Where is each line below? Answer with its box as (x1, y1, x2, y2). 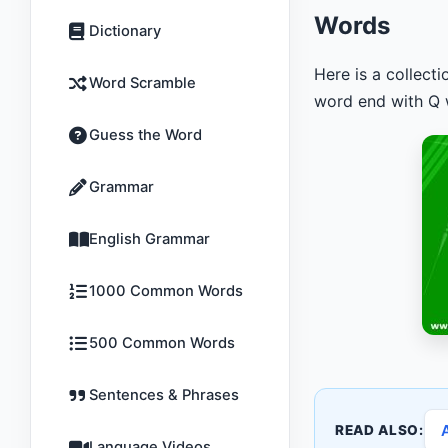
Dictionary (89, 22, 161, 40)
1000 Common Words (89, 282, 243, 300)
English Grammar (89, 230, 210, 248)
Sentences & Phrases (89, 386, 239, 404)
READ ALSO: (335, 422, 424, 438)
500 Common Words (89, 334, 235, 352)
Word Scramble (89, 74, 196, 92)
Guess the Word (89, 126, 202, 144)
